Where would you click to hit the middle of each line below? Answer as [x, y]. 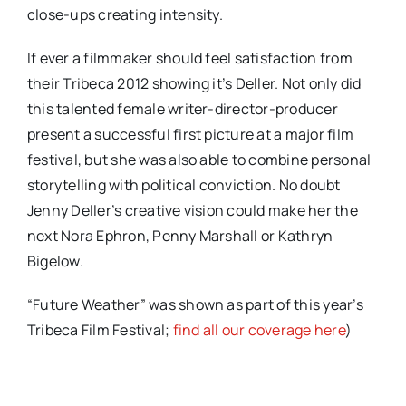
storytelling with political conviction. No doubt [184, 185]
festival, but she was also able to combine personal [199, 160]
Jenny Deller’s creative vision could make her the [192, 211]
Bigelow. [55, 261]
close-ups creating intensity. [125, 15]
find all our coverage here [259, 330]
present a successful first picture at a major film [190, 135]
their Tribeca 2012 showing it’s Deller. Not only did [194, 84]
